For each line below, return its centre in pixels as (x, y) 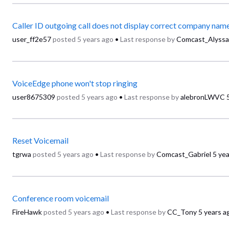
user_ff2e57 (32, 39)
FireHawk (27, 212)
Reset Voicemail (40, 141)
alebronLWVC (203, 97)
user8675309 (34, 97)
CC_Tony (182, 212)
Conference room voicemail (61, 198)
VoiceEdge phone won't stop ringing (75, 83)
